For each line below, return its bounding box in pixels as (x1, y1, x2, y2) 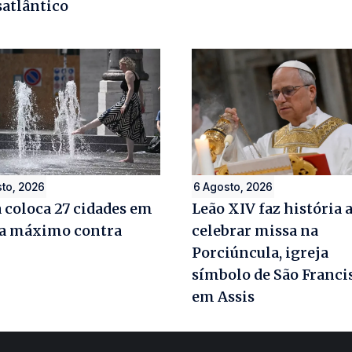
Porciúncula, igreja (192, 244, 328, 262)
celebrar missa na (192, 222, 318, 240)
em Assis (192, 288, 255, 306)
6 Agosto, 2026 (193, 180, 273, 194)
